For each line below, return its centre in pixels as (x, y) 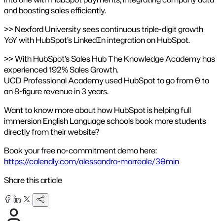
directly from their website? (52, 132)
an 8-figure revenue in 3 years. (56, 92)
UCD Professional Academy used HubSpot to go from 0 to (107, 81)
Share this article (33, 180)
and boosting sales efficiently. (55, 11)
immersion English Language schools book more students (105, 121)
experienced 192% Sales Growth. (61, 70)
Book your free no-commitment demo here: (80, 151)
